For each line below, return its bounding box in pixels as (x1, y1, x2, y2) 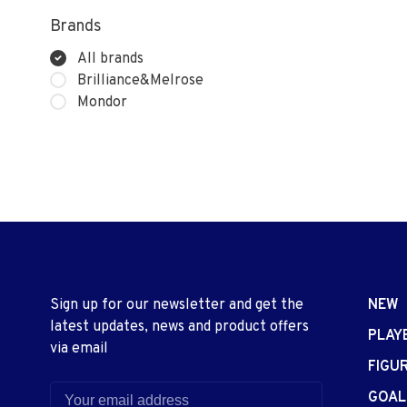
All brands (77, 50, 144, 68)
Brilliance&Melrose (77, 72, 203, 90)
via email (50, 340, 108, 358)
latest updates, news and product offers (50, 318, 309, 336)
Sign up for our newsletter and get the (50, 296, 303, 314)
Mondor (77, 94, 127, 112)
